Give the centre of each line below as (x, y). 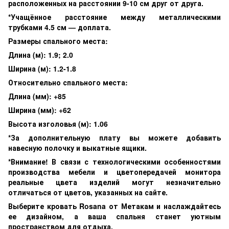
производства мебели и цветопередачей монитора (114, 171)
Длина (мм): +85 (37, 96)
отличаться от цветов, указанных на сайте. (88, 192)
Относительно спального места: (68, 82)
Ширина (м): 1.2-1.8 (42, 68)
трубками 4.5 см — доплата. (60, 27)
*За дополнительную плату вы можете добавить (114, 137)
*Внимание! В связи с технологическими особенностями (114, 161)
